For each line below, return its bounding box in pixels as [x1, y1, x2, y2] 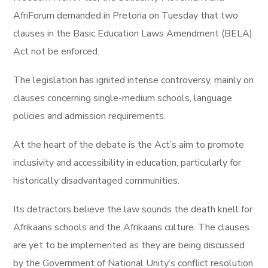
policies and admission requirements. [13, 109, 166, 123]
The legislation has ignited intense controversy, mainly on [13, 74, 254, 87]
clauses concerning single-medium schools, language [13, 92, 233, 105]
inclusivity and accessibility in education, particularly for [13, 156, 242, 169]
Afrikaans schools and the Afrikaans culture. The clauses [13, 221, 250, 234]
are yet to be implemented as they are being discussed [13, 239, 245, 252]
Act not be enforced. [13, 45, 100, 58]
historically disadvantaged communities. [13, 174, 180, 187]
